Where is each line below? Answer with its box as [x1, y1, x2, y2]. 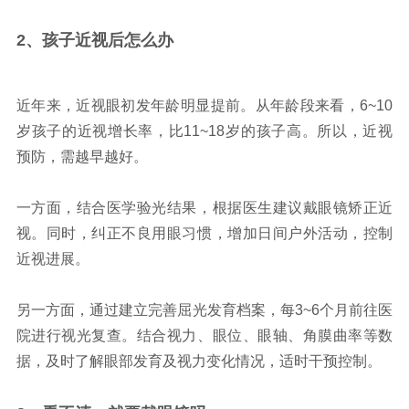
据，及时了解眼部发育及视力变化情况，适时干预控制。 [16, 353, 382, 370]
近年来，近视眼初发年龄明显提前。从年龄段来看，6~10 [16, 98, 393, 114]
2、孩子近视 [16, 31, 108, 50]
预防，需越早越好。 [16, 149, 148, 165]
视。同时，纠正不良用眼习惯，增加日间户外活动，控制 [16, 225, 393, 242]
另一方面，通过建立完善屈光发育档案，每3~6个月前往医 [16, 302, 393, 319]
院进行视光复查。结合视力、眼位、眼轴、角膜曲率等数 [16, 328, 393, 344]
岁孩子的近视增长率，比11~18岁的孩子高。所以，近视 [16, 123, 393, 140]
